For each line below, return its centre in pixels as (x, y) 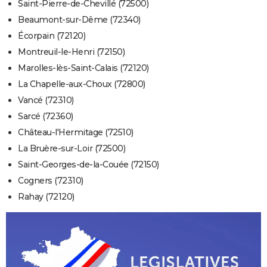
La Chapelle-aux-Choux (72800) (82, 84)
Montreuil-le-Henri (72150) (71, 52)
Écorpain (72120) (52, 36)
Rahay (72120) (46, 197)
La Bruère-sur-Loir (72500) (72, 149)
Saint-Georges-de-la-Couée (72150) (89, 165)
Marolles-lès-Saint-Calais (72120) (83, 68)
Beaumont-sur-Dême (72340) (79, 20)
